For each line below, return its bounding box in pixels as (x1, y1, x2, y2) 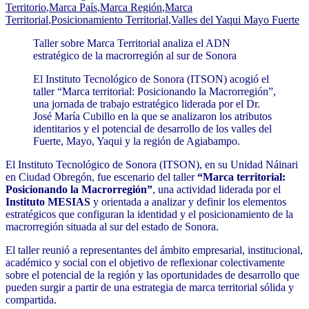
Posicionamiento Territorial (51, 14, 168, 26)
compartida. (6, 294, 57, 306)
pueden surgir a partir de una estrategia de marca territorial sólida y (6, 281, 294, 294)
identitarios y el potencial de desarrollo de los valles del (33, 123, 272, 135)
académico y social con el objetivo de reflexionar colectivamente (6, 257, 285, 269)
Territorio (6, 1, 46, 14)
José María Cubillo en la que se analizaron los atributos (33, 110, 272, 123)
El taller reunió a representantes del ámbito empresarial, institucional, (6, 244, 303, 257)
